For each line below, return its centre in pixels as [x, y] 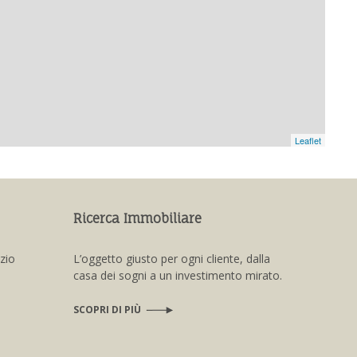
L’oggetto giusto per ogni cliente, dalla [172, 258]
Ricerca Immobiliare [137, 218]
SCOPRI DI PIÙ [107, 309]
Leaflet [308, 140]
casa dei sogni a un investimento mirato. [178, 275]
